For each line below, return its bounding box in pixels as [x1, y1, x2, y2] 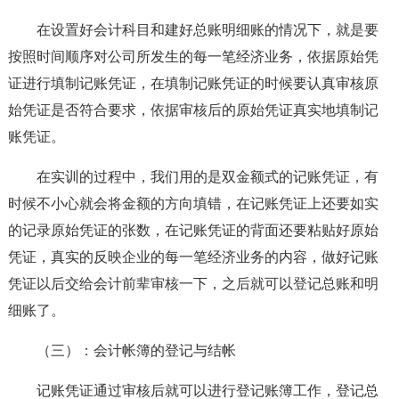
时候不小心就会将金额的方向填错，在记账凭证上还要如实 [7, 196, 379, 211]
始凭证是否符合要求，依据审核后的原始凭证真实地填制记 [7, 102, 379, 118]
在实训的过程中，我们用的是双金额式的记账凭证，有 [36, 169, 379, 184]
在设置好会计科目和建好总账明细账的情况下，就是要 [36, 22, 379, 37]
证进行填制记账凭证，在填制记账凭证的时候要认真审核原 [7, 76, 379, 91]
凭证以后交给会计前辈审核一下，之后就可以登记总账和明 [7, 276, 379, 291]
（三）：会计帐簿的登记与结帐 [36, 343, 236, 358]
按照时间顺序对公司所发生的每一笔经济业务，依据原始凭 [7, 49, 379, 64]
